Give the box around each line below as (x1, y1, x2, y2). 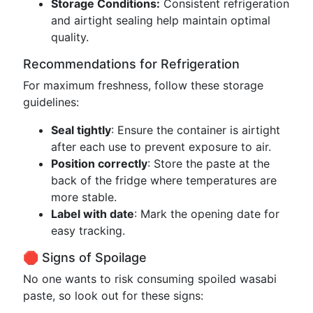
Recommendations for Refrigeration (23, 57, 240, 71)
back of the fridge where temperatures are (51, 173, 277, 187)
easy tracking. (51, 224, 125, 238)
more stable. (51, 190, 117, 204)
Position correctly (51, 156, 147, 170)
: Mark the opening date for (134, 207, 279, 221)
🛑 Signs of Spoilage (23, 250, 147, 265)
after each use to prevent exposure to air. (51, 140, 271, 154)
